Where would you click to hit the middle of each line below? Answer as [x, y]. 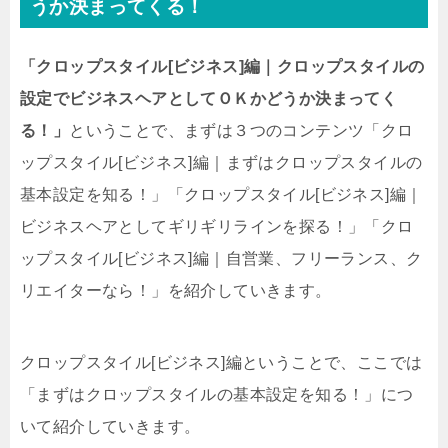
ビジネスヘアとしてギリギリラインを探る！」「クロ [217, 227]
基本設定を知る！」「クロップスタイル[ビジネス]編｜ [221, 195]
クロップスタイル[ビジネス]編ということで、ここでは [221, 363]
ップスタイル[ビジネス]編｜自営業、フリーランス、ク [221, 259]
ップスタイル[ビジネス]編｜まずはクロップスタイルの [221, 163]
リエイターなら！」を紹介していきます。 [176, 291]
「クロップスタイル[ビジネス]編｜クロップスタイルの [222, 67]
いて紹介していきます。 [110, 427]
